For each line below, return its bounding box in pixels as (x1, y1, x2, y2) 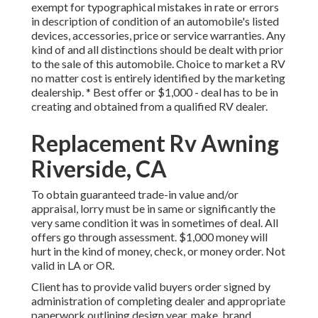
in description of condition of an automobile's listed (31, 14, 279, 28)
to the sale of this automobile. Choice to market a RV (31, 57, 285, 71)
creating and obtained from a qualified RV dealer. (31, 99, 268, 114)
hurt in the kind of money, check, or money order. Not (31, 244, 285, 258)
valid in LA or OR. (31, 258, 114, 273)
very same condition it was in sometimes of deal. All (31, 216, 278, 230)
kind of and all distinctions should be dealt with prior (31, 43, 283, 57)
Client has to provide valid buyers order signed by (31, 280, 270, 294)
